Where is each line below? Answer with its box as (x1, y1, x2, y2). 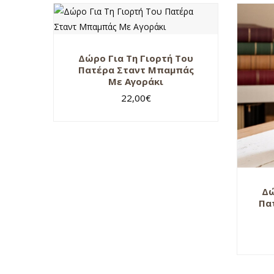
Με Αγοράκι (108, 75, 163, 87)
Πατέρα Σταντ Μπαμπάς (78, 63, 194, 76)
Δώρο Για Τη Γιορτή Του (78, 51, 193, 64)
